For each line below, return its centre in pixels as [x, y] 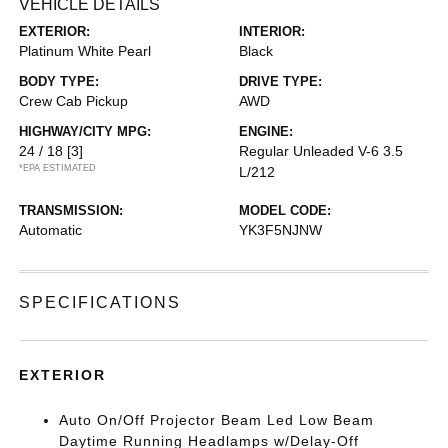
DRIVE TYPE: [280, 81]
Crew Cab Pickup [74, 100]
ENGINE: [266, 131]
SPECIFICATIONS [100, 302]
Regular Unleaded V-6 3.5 [321, 150]
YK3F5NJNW [280, 229]
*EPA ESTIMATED [58, 167]
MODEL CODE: [285, 210]
